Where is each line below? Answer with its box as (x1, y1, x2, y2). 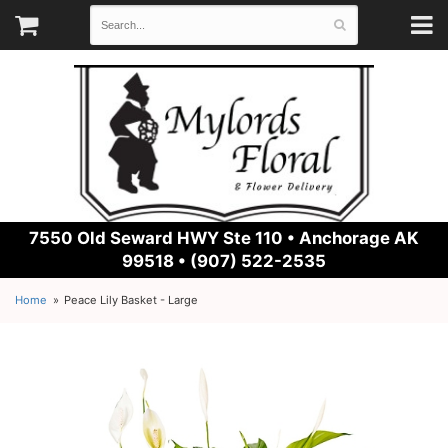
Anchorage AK (299, 228, 419, 248)
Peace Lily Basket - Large (64, 293, 199, 307)
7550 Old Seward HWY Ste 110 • (29, 228, 299, 248)
